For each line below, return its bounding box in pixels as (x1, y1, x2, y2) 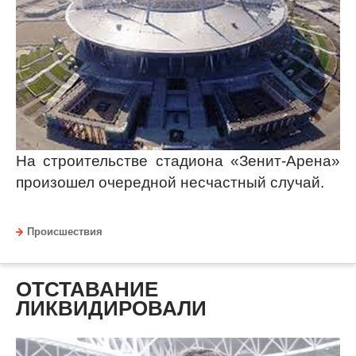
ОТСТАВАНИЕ (16, 277, 158, 302)
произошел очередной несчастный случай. (16, 174, 324, 192)
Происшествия (27, 226, 103, 238)
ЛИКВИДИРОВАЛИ (16, 296, 207, 321)
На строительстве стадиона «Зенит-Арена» (16, 153, 340, 170)
